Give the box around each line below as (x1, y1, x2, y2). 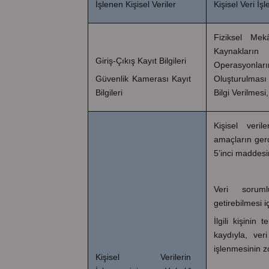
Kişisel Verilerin (95, 252, 191, 262)
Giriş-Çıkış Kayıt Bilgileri (95, 55, 186, 65)
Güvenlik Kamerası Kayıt (95, 73, 191, 83)
